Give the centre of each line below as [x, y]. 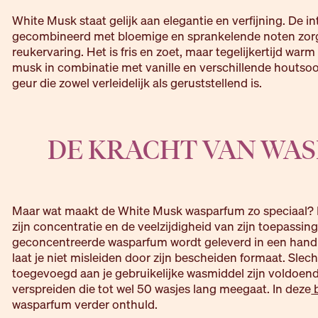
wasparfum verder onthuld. [85, 305]
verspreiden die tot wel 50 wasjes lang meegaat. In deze [162, 289]
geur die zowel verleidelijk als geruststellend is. [137, 83]
